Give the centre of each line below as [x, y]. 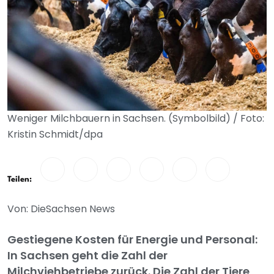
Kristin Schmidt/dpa [55, 135]
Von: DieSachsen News [61, 209]
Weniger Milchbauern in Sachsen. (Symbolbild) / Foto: [136, 119]
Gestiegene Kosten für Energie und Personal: [132, 240]
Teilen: [20, 180]
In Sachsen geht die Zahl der [87, 256]
